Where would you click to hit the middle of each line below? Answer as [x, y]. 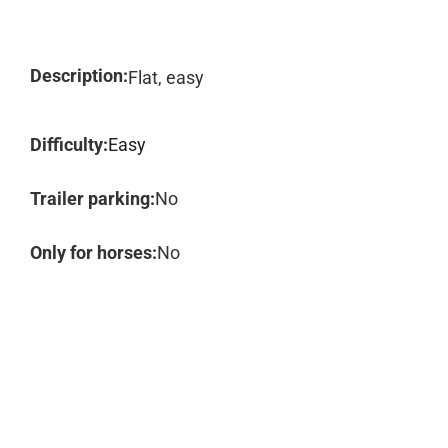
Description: [79, 75]
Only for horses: [93, 252]
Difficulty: [69, 144]
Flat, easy [166, 77]
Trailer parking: [92, 198]
